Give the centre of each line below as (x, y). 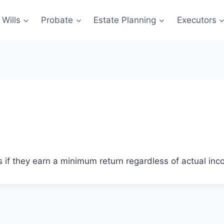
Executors (196, 20)
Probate (57, 20)
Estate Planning (125, 20)
